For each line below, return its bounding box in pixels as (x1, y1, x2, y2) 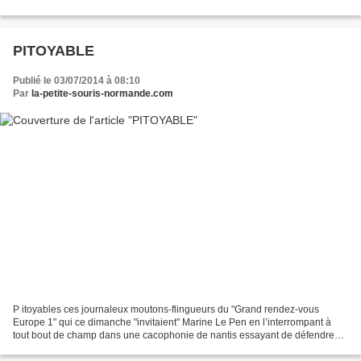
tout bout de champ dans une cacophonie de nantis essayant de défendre (13, 329, 334, 341)
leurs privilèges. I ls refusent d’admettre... (13, 342, 191, 354)
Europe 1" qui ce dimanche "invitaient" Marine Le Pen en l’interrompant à (13, 316, 331, 328)
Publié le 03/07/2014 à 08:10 (13, 75, 140, 87)
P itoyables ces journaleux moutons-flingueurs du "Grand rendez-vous (13, 303, 319, 315)
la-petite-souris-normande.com (31, 88, 173, 100)
